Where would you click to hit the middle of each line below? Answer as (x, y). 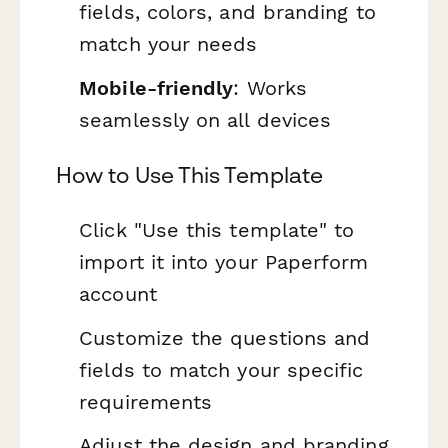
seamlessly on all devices (205, 119)
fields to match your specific (221, 369)
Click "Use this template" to (217, 230)
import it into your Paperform (224, 262)
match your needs (168, 44)
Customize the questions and (225, 337)
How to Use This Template (189, 175)
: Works (270, 87)
